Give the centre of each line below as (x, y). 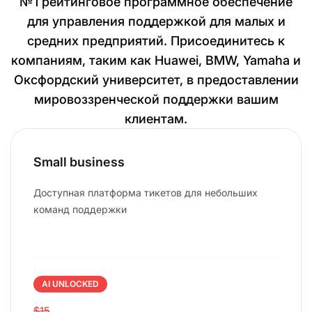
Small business (79, 162)
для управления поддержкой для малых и (156, 21)
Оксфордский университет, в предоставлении (156, 79)
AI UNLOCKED (70, 283)
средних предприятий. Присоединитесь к (156, 40)
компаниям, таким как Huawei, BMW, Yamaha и (156, 60)
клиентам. (156, 118)
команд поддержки (80, 209)
